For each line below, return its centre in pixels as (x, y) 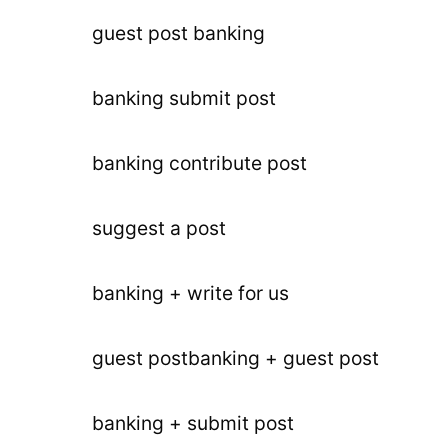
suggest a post (159, 228)
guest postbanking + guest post (235, 358)
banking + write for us (190, 293)
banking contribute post (199, 163)
